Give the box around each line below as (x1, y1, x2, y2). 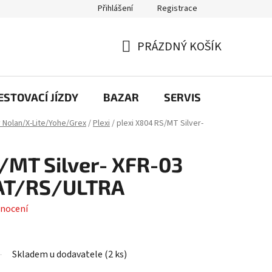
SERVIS (164, 90, 201, 104)
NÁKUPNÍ (121, 52, 170, 70)
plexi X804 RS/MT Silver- (117, 117, 203, 130)
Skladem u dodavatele (12, 248, 104, 262)
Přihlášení (98, 2, 133, 15)
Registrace (157, 2, 197, 15)
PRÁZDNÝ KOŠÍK (137, 38, 222, 55)
